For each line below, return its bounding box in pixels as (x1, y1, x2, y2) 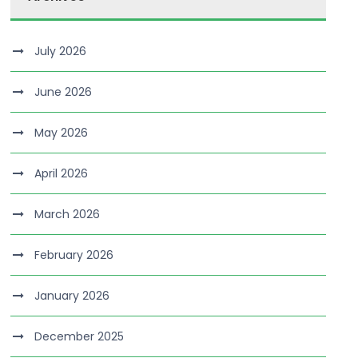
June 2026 (34, 84, 93, 100)
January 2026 (34, 288, 110, 304)
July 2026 (34, 43, 87, 59)
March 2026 (34, 206, 101, 222)
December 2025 (34, 328, 125, 344)
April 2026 (34, 165, 89, 181)
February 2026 (34, 247, 114, 263)
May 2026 (34, 125, 89, 141)
